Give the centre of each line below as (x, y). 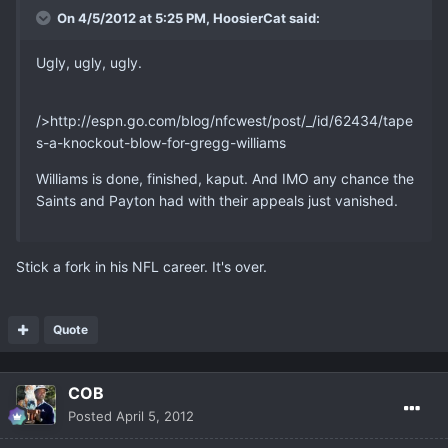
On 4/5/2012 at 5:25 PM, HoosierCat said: (187, 18)
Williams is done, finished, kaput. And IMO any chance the (225, 179)
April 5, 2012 (155, 416)
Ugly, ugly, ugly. (89, 63)
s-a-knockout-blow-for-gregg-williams (161, 143)
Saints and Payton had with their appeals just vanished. (217, 201)
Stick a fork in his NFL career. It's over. (141, 267)
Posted (92, 416)
